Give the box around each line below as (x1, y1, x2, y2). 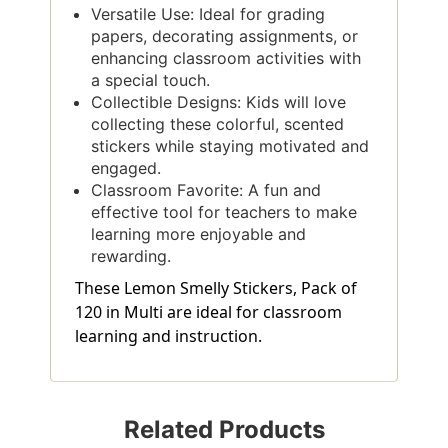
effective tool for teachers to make (91, 201, 358, 222)
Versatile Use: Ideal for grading (91, 3, 326, 24)
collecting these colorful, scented (91, 113, 345, 134)
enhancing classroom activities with (91, 47, 362, 68)
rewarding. (91, 245, 172, 266)
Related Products (123, 414, 325, 444)
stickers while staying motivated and (91, 135, 370, 156)
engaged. (91, 157, 162, 178)
